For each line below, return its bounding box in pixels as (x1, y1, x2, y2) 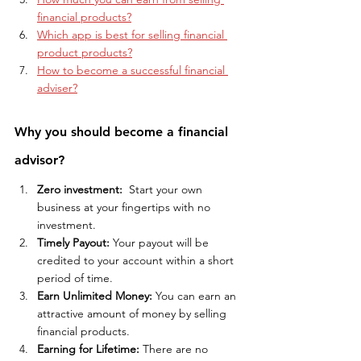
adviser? (37, 80, 77, 95)
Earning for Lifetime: (37, 341, 139, 356)
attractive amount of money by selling (37, 305, 230, 321)
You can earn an (152, 288, 239, 303)
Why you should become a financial (15, 123, 232, 139)
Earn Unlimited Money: (37, 288, 152, 303)
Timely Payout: (37, 234, 110, 250)
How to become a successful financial (37, 62, 228, 77)
